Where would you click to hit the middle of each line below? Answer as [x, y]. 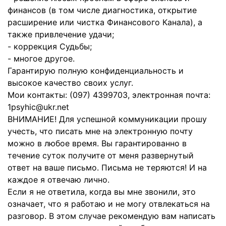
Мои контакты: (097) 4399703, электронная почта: [109, 95]
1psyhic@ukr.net [38, 107]
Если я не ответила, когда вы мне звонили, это [102, 192]
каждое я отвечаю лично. [59, 180]
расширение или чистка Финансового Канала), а [105, 22]
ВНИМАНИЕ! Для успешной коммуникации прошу [107, 119]
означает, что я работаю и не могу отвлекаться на [109, 204]
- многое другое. [41, 59]
